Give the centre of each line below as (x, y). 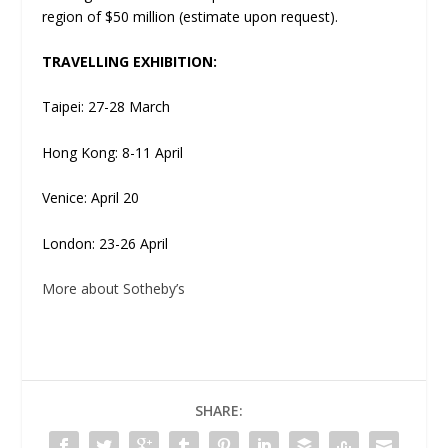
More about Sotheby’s (114, 288)
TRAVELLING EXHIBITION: (130, 61)
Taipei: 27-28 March (106, 107)
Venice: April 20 (91, 198)
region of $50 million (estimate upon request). (190, 16)
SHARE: (219, 410)
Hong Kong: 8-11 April (113, 152)
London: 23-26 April (105, 243)
